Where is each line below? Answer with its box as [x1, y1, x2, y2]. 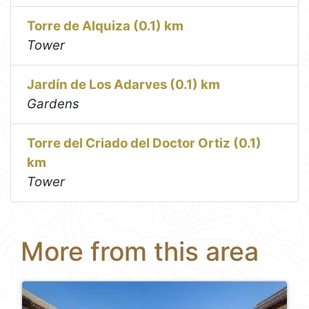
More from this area [21, 235, 259, 267]
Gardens [27, 95, 80, 112]
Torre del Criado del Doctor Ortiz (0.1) [27, 134, 262, 151]
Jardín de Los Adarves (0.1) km [27, 76, 221, 92]
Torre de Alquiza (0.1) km [27, 17, 184, 34]
